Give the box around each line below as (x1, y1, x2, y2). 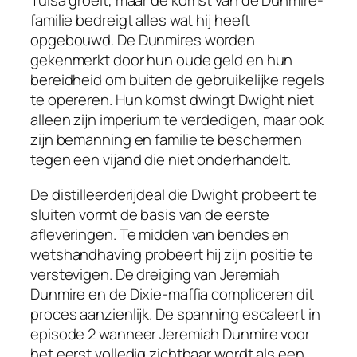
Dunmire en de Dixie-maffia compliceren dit (30, 283, 314, 304)
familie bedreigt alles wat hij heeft (30, 10, 251, 31)
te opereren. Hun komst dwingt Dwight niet (30, 89, 314, 111)
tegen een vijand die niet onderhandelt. (30, 149, 292, 171)
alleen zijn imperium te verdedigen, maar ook (30, 109, 324, 131)
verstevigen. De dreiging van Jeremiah (30, 263, 280, 284)
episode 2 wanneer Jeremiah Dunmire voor (30, 323, 311, 344)
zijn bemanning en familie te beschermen (30, 129, 303, 151)
